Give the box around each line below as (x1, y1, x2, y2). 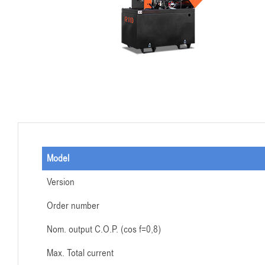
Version (47, 176, 75, 189)
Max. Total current (47, 247, 114, 260)
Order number (47, 199, 99, 212)
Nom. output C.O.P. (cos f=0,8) (47, 223, 161, 236)
